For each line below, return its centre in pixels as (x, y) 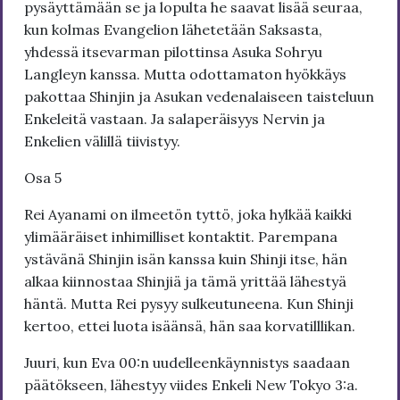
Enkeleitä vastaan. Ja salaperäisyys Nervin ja (175, 119)
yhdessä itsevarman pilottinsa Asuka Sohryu (173, 52)
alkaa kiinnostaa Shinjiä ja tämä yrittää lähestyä (185, 282)
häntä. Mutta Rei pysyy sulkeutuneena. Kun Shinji (189, 304)
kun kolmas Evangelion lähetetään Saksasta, (173, 30)
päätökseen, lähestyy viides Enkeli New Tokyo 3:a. (191, 385)
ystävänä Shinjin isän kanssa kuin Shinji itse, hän (186, 259)
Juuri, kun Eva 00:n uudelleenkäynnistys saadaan (187, 363)
